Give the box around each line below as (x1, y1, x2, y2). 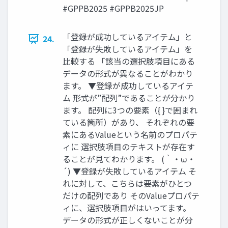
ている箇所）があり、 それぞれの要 (63, 116, 194, 129)
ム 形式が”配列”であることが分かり (63, 92, 195, 104)
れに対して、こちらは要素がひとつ (63, 177, 192, 190)
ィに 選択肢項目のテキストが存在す (63, 140, 195, 153)
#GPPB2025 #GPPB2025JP (63, 2, 164, 15)
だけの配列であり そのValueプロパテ (63, 189, 199, 202)
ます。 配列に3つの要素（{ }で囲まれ (63, 104, 197, 117)
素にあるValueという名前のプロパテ (63, 128, 197, 141)
